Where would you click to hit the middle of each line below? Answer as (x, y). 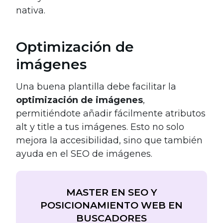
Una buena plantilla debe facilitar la (96, 87)
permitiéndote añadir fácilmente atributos (111, 114)
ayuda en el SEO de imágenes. (84, 154)
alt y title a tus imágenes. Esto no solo (100, 127)
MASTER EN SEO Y (111, 192)
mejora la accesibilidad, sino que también (109, 141)
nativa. (31, 11)
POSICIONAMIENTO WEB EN (111, 205)
